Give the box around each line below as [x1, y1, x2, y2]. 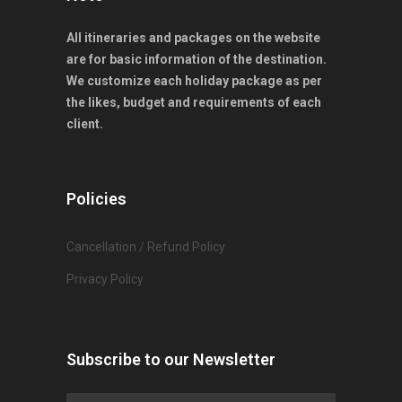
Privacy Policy [66, 272, 144, 287]
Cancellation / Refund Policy [66, 240, 225, 255]
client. [66, 117, 106, 132]
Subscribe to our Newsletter [66, 350, 275, 370]
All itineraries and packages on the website [66, 31, 320, 46]
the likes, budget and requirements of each [66, 95, 321, 110]
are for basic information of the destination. [66, 52, 327, 67]
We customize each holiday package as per [66, 74, 322, 89]
